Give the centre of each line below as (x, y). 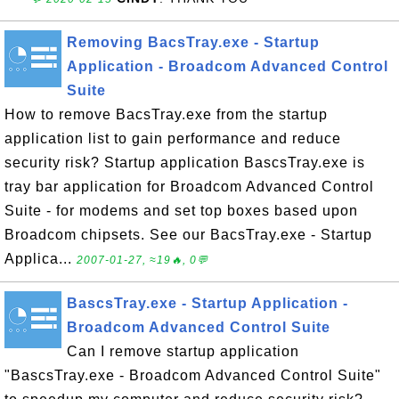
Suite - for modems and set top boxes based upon (181, 211)
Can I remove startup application (183, 351)
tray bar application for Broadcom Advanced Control (189, 187)
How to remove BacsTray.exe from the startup (166, 114)
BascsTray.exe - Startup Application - (208, 303)
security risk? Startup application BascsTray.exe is (185, 163)
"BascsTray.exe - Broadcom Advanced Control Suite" (193, 375)
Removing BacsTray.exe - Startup (193, 42)
